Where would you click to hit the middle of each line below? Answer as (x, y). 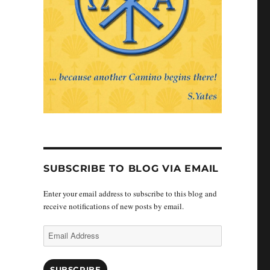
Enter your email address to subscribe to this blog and (130, 194)
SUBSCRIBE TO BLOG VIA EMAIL (131, 169)
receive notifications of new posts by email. (113, 206)
